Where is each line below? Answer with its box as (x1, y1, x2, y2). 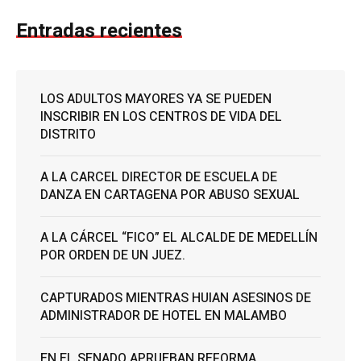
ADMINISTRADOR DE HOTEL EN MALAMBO (40, 306, 287, 326)
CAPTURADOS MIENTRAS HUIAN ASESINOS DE (40, 288, 311, 309)
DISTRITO (40, 125, 96, 145)
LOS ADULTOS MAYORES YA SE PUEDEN (40, 89, 272, 110)
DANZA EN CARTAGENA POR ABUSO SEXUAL (40, 185, 300, 205)
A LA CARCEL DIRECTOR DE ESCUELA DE (40, 168, 277, 188)
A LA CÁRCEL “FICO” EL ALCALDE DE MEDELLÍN (40, 228, 317, 248)
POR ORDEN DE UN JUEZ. (40, 246, 185, 266)
